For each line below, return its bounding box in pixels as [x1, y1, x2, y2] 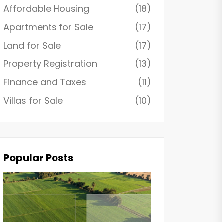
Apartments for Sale [3, 21, 93, 33]
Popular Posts [3, 151, 73, 165]
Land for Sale [3, 39, 61, 52]
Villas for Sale [3, 94, 63, 107]
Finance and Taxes [3, 76, 86, 88]
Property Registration [3, 57, 97, 70]
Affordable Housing [3, 2, 89, 15]
